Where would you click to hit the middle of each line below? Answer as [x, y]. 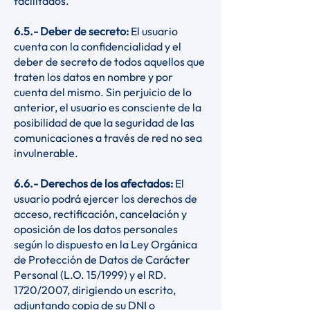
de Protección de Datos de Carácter [102, 259]
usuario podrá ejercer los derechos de [106, 199]
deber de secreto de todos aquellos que [109, 62]
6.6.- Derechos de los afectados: [93, 183]
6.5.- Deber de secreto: [72, 31]
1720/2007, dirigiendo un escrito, [95, 290]
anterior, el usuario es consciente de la [108, 107]
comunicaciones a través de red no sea [108, 138]
